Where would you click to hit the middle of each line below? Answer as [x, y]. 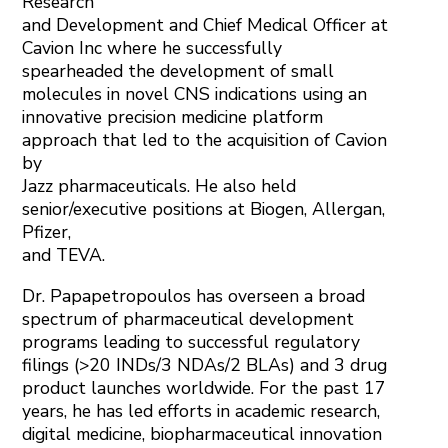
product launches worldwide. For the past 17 [204, 387]
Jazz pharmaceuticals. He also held [159, 186]
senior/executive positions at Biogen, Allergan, [204, 209]
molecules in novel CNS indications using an [195, 94]
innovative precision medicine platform [173, 117]
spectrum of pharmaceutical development [188, 318]
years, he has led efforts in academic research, [201, 410]
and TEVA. [64, 255]
